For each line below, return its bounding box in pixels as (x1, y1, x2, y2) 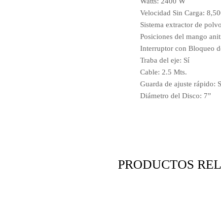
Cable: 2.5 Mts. (140, 68, 187, 76)
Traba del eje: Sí (140, 56, 189, 64)
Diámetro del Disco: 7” (140, 92, 211, 100)
